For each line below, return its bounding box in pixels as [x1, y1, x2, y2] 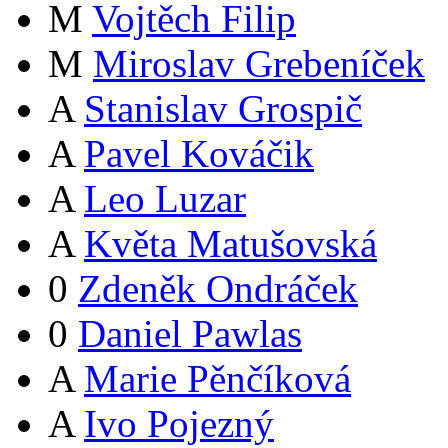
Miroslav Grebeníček [93, 42, 425, 86]
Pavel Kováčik [84, 132, 314, 176]
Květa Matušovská [84, 222, 377, 266]
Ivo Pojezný [84, 402, 274, 446]
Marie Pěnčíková [84, 357, 351, 401]
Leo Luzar [84, 177, 246, 221]
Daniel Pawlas [78, 312, 302, 356]
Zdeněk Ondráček [78, 267, 358, 311]
